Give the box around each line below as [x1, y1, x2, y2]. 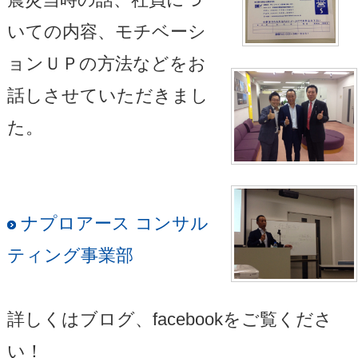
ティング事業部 [6, 245, 133, 265]
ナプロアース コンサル [15, 213, 209, 233]
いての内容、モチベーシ [6, 21, 206, 42]
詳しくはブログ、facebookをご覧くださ [6, 308, 332, 329]
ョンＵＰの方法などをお [6, 53, 206, 74]
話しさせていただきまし [6, 85, 209, 105]
